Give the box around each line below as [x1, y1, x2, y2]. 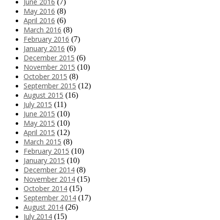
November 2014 [24, 174, 75, 184]
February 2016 [24, 34, 69, 44]
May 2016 [24, 6, 55, 16]
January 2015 [24, 156, 65, 165]
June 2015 [24, 109, 55, 119]
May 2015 [24, 118, 55, 128]
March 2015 [24, 137, 61, 147]
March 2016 [24, 25, 61, 35]
